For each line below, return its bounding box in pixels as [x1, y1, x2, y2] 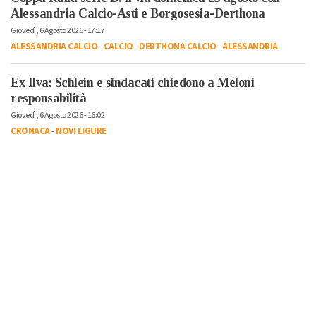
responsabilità [11, 90, 86, 105]
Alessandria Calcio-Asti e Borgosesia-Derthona [11, 6, 265, 20]
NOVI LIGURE [56, 124, 107, 138]
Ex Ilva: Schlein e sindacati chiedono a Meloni [11, 75, 254, 90]
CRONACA [11, 124, 50, 138]
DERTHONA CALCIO [139, 39, 217, 53]
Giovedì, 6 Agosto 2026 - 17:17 [11, 24, 104, 37]
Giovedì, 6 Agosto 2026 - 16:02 [11, 109, 104, 121]
